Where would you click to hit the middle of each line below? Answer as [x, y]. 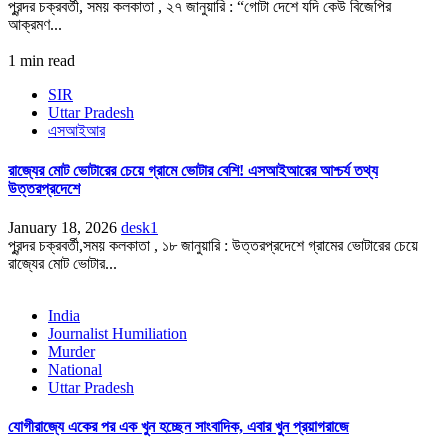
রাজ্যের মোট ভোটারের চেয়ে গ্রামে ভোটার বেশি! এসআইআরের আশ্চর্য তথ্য [193, 170]
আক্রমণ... [35, 25]
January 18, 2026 [64, 227]
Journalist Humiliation [117, 333]
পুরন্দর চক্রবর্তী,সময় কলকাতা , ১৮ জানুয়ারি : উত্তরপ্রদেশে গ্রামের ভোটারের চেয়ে [213, 245]
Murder [71, 351]
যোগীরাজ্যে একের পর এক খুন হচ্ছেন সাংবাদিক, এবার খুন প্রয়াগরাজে [178, 427]
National [75, 369]
